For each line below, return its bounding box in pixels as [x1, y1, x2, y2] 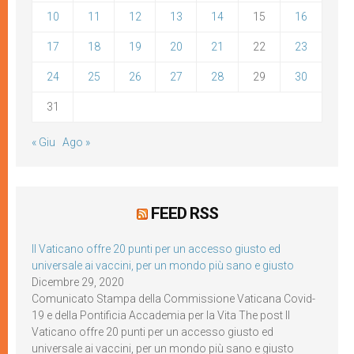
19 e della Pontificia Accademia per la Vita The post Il [32, 308, 290, 322]
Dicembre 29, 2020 [32, 275, 124, 288]
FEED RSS [150, 203, 218, 223]
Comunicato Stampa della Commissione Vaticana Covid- [32, 292, 315, 305]
